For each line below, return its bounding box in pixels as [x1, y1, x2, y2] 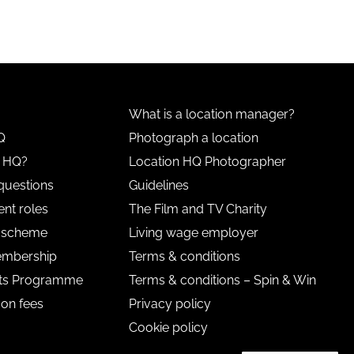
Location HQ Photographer [129, 153, 287, 169]
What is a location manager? [129, 106, 296, 122]
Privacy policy [129, 296, 212, 311]
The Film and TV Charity [129, 201, 268, 217]
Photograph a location [129, 130, 259, 145]
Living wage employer [129, 224, 259, 240]
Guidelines [129, 177, 190, 193]
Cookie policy [129, 319, 209, 335]
